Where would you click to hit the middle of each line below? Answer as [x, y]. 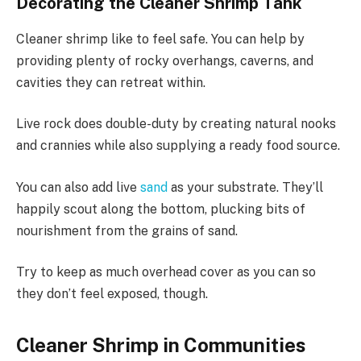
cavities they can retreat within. [111, 82]
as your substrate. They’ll [245, 187]
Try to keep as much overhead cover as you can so [166, 272]
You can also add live [78, 187]
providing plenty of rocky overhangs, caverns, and [165, 60]
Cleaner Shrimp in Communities [161, 344]
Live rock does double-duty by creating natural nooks [176, 124]
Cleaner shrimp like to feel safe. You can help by [160, 39]
